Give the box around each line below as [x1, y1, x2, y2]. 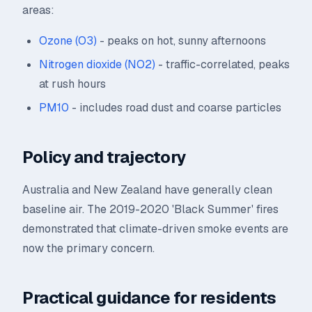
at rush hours [39, 77, 106, 91]
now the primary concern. [22, 241, 155, 256]
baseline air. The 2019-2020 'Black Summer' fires [22, 202, 279, 217]
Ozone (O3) [39, 33, 97, 48]
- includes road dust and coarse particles [69, 100, 281, 115]
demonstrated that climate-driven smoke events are [22, 221, 288, 236]
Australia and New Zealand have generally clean [22, 182, 272, 197]
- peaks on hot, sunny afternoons [97, 33, 266, 48]
